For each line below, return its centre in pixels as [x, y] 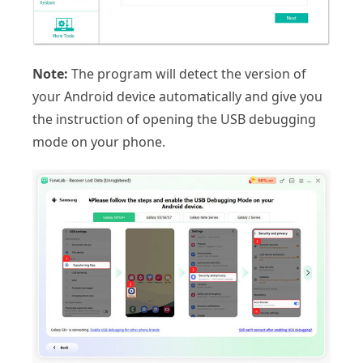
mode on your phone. [99, 142]
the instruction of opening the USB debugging [174, 120]
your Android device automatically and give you [177, 97]
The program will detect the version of [187, 74]
